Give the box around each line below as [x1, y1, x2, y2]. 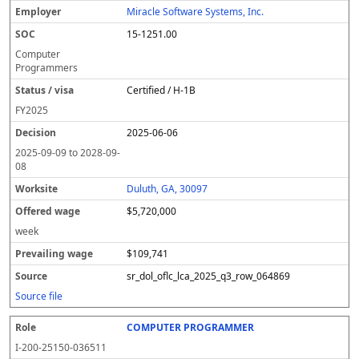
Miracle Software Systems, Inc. [127, 5, 264, 18]
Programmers [15, 61, 78, 75]
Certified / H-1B [127, 83, 196, 97]
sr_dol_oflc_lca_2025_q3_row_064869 [127, 269, 291, 283]
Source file [15, 289, 63, 303]
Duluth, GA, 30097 [127, 182, 208, 196]
